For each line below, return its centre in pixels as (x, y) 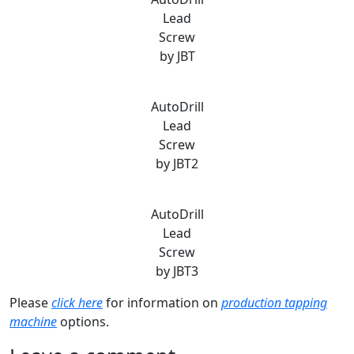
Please (30, 303)
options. (83, 322)
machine (33, 322)
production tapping (274, 303)
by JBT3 (177, 271)
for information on (162, 303)
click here (77, 303)
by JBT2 (177, 164)
